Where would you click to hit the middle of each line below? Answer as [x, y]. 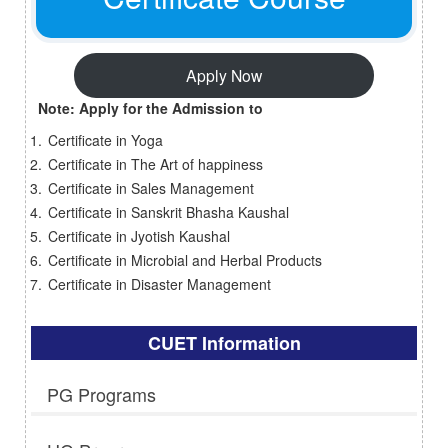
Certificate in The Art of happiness [155, 163]
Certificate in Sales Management [151, 187]
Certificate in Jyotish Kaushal [139, 235]
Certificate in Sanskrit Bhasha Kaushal [168, 211]
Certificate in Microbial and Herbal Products [185, 259]
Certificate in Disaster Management [159, 283]
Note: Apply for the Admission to [150, 107]
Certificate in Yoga [105, 139]
